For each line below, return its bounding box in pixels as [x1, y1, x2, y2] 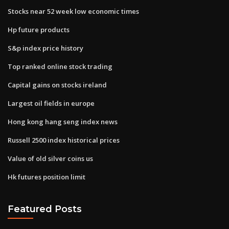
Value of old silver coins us [8, 153, 93, 163]
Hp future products [8, 25, 70, 34]
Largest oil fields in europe [8, 98, 95, 108]
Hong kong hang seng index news [8, 117, 118, 126]
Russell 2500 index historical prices [8, 135, 120, 145]
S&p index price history [8, 43, 83, 53]
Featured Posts [8, 203, 82, 215]
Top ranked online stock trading [8, 61, 112, 71]
